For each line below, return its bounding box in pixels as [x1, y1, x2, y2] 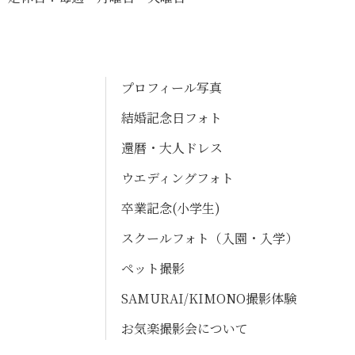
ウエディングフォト [121, 168, 234, 187]
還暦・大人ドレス [121, 138, 223, 157]
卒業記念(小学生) [121, 198, 220, 217]
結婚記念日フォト [121, 108, 222, 127]
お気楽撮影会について [121, 319, 248, 338]
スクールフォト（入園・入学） [121, 228, 298, 247]
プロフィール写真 [121, 78, 222, 97]
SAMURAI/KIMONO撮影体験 [121, 288, 296, 307]
